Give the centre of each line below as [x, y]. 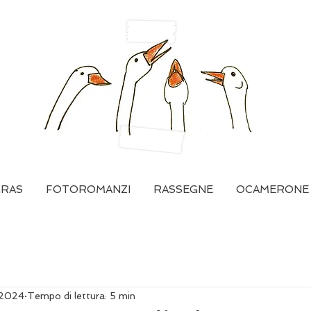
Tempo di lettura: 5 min [81, 295]
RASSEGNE [183, 190]
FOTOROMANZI [88, 190]
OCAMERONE [272, 190]
